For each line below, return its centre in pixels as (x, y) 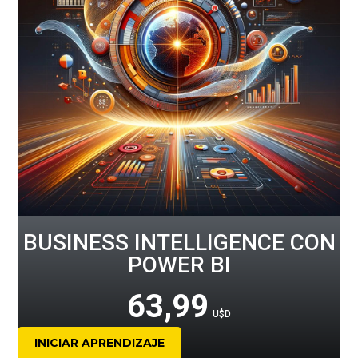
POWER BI (179, 265)
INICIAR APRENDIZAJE (100, 343)
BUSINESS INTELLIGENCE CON (179, 242)
